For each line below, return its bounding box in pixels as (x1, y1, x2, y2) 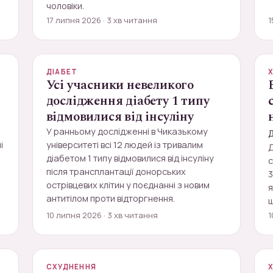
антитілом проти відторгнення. (46, 193, 175, 204)
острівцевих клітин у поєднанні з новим (46, 179, 210, 191)
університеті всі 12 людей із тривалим (46, 139, 203, 151)
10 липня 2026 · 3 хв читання (46, 210, 158, 221)
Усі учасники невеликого (46, 76, 194, 95)
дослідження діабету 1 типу (46, 91, 210, 111)
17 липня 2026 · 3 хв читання (46, 15, 157, 26)
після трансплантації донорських (46, 166, 186, 177)
